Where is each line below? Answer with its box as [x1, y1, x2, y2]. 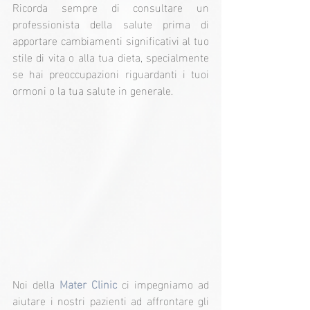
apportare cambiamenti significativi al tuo [12, 30, 209, 51]
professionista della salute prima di [12, 13, 209, 34]
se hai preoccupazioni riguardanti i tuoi [12, 63, 209, 84]
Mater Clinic [60, 273, 117, 293]
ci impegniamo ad [117, 273, 209, 293]
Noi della [12, 273, 60, 293]
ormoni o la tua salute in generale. [12, 80, 173, 100]
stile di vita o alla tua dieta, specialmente [12, 46, 209, 67]
